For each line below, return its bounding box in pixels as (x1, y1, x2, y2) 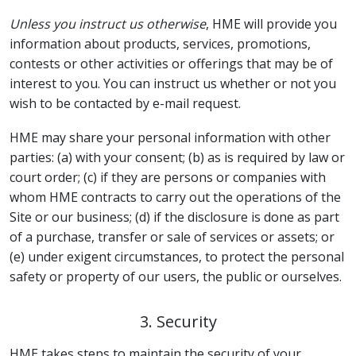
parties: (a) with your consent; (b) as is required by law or (10, 148, 345, 166)
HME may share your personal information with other (10, 128, 331, 146)
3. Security (139, 310, 217, 332)
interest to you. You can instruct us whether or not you (10, 74, 336, 92)
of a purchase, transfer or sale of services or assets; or (10, 227, 335, 246)
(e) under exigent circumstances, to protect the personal (10, 247, 344, 265)
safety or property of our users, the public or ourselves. (10, 267, 342, 285)
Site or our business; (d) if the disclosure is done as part (10, 207, 339, 226)
